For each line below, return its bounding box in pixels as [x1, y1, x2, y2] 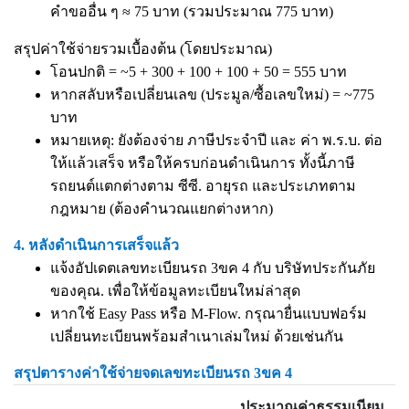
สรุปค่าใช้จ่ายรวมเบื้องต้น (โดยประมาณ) [14, 41, 272, 57]
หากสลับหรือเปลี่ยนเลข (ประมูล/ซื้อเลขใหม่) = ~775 [50, 87, 374, 102]
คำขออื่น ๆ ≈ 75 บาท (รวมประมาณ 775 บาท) [50, 4, 333, 19]
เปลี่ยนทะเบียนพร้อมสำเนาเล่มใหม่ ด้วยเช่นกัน [50, 329, 343, 344]
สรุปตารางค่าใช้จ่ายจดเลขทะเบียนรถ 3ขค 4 [14, 365, 292, 381]
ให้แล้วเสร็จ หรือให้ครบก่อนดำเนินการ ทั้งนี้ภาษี [50, 155, 355, 171]
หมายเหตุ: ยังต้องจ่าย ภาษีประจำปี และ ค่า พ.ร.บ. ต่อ [50, 132, 383, 148]
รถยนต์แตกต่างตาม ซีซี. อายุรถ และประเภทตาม [50, 178, 356, 194]
